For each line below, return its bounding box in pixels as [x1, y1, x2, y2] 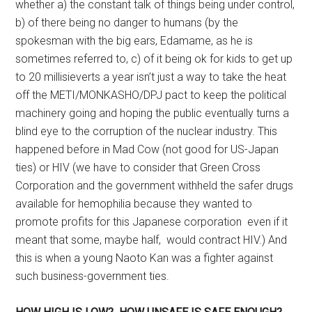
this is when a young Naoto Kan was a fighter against [15, 251, 274, 265]
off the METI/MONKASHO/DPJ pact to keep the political [15, 88, 287, 102]
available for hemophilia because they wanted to [15, 197, 253, 210]
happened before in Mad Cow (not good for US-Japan [15, 143, 279, 156]
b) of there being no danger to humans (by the [15, 16, 239, 29]
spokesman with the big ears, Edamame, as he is [15, 34, 253, 47]
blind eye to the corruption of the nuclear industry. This [15, 125, 281, 138]
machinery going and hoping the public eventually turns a [15, 107, 290, 120]
